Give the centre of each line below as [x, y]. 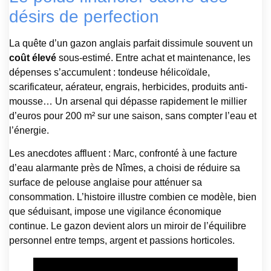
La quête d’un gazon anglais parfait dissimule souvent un [131, 43]
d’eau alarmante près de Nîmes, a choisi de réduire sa [125, 168]
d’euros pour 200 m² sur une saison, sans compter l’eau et [133, 116]
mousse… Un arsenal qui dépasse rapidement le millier [128, 101]
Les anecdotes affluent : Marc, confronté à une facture [123, 154]
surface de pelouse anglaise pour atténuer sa [106, 183]
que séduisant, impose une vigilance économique [115, 212]
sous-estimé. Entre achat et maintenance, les [153, 57]
